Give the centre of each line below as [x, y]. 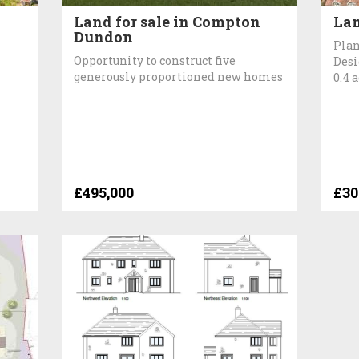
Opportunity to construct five [155, 60]
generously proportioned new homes [179, 76]
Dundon [104, 36]
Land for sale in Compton [167, 21]
